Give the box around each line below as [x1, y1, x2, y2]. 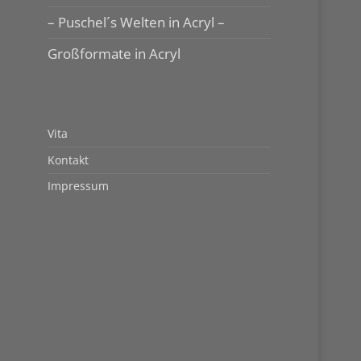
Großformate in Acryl [48, 44, 181, 64]
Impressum [48, 178, 110, 194]
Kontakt [48, 151, 89, 168]
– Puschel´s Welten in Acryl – [48, 13, 226, 32]
